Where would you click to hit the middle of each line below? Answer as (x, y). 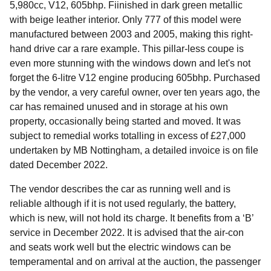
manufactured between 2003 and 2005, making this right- (131, 34)
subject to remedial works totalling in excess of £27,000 (128, 135)
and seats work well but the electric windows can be (120, 247)
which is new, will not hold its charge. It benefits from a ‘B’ (132, 218)
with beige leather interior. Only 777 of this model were (126, 19)
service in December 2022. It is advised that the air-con (127, 232)
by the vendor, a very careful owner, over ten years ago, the (135, 92)
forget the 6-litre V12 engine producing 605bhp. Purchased (135, 77)
